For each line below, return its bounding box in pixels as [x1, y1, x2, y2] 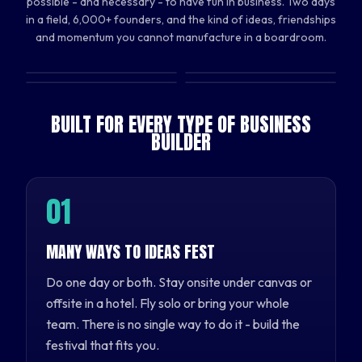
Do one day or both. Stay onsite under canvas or [46, 273, 312, 290]
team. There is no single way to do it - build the [46, 315, 300, 332]
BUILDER [151, 127, 211, 157]
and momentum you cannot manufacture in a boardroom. [36, 29, 326, 44]
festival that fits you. [46, 336, 159, 353]
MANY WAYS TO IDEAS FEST [46, 238, 215, 264]
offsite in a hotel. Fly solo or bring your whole [46, 294, 289, 311]
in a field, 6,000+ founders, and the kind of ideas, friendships [26, 11, 336, 27]
